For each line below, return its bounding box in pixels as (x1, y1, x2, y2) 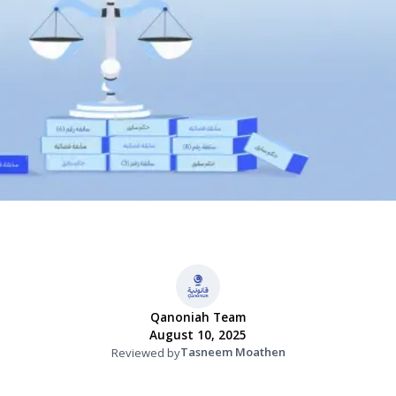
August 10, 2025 (149, 327, 247, 343)
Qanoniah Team (150, 309, 246, 325)
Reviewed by (110, 344, 180, 361)
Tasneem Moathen (179, 344, 286, 360)
